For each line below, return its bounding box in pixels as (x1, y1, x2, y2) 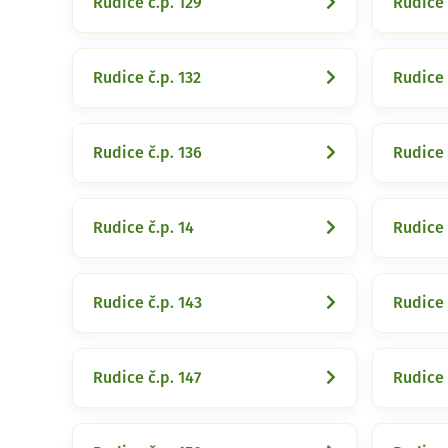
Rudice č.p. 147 (93, 370, 201, 386)
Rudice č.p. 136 (93, 145, 202, 161)
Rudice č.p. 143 (93, 295, 202, 311)
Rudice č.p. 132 (93, 70, 201, 86)
